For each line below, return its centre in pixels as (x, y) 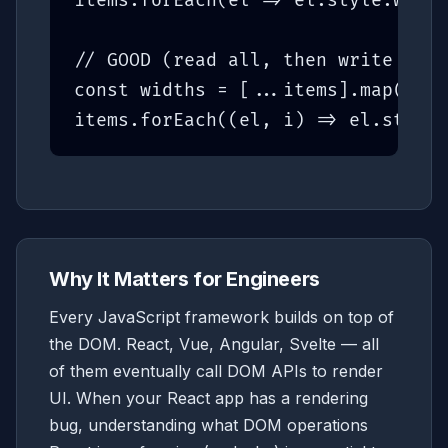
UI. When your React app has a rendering (208, 398)
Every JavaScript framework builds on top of (221, 317)
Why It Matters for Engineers (184, 279)
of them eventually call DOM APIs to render (216, 371)
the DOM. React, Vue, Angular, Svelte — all (214, 344)
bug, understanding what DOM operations (208, 425)
